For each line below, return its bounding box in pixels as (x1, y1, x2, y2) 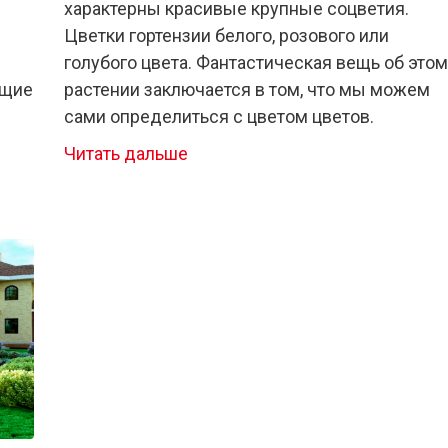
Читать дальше (64, 143, 188, 165)
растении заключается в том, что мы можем (64, 79, 430, 101)
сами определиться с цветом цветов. (64, 106, 374, 128)
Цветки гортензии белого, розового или (64, 25, 389, 47)
